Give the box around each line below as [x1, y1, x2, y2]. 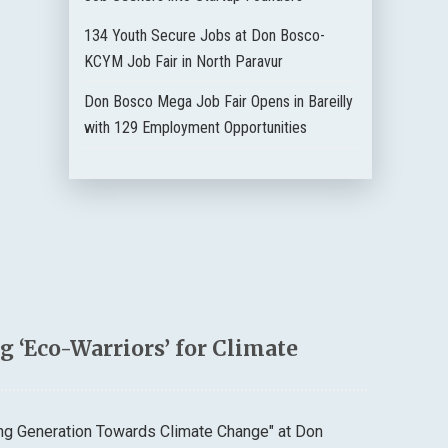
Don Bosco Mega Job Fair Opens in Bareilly [84, 91, 354, 111]
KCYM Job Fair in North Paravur [84, 51, 284, 71]
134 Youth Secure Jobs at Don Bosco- [84, 25, 326, 45]
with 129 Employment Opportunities [84, 117, 308, 137]
